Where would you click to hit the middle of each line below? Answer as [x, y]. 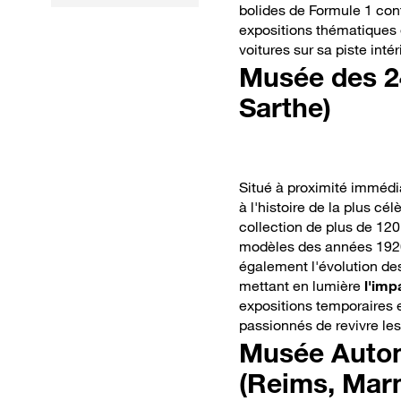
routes [86, 58]
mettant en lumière [302, 286]
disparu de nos [115, 38]
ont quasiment [113, 18]
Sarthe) [285, 108]
